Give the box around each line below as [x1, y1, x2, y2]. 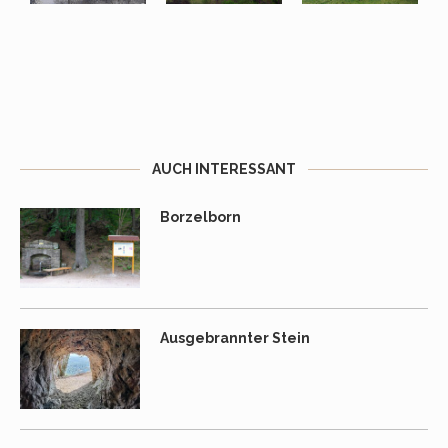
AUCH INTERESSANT [152, 160, 296, 177]
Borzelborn [160, 208, 241, 225]
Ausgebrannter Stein [160, 329, 310, 346]
